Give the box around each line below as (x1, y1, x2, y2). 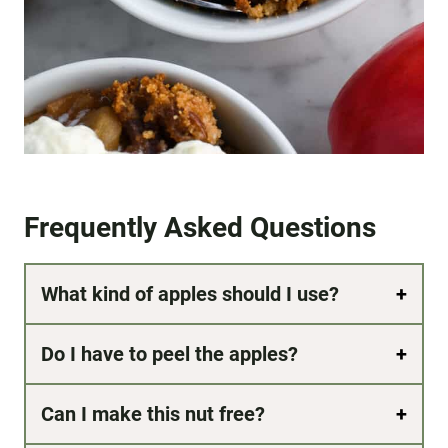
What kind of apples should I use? (41, 282, 339, 307)
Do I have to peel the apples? (41, 342, 298, 367)
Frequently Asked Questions (24, 211, 376, 245)
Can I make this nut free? (41, 402, 265, 427)
